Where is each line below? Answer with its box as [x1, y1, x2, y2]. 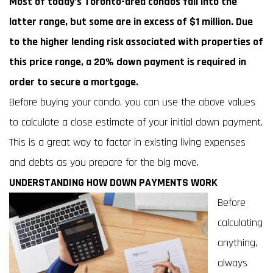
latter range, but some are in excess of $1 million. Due [9, 15, 253, 29]
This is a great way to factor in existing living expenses [9, 135, 246, 149]
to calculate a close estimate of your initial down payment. [9, 115, 263, 129]
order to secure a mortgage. [9, 75, 138, 89]
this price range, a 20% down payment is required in [9, 55, 246, 69]
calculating [218, 216, 263, 230]
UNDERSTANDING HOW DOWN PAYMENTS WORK [9, 175, 218, 190]
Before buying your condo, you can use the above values [9, 95, 255, 109]
